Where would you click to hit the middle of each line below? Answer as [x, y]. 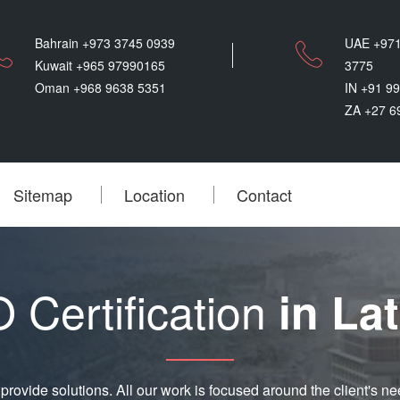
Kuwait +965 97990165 [100, 65]
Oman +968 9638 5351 [100, 87]
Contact [264, 195]
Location [154, 195]
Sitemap [43, 195]
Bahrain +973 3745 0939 [105, 43]
